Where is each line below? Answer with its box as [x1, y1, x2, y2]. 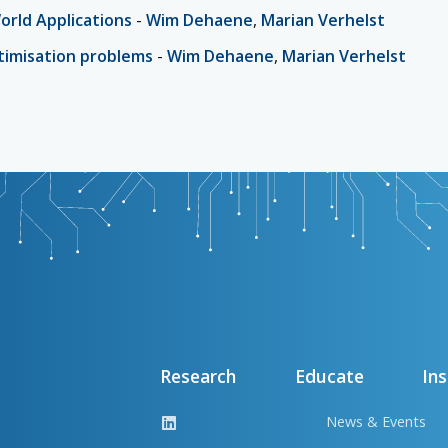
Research [160, 364, 236, 389]
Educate [294, 364, 364, 389]
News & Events [326, 412, 427, 432]
